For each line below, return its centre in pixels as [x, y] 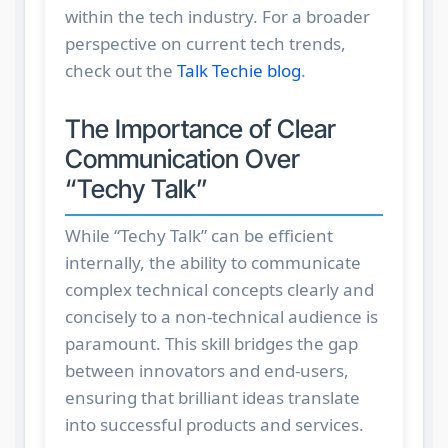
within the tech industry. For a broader [217, 16]
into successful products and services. [214, 425]
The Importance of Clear [200, 128]
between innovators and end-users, [206, 371]
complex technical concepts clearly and [219, 290]
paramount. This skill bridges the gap [211, 344]
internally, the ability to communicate [212, 263]
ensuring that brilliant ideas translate [212, 398]
